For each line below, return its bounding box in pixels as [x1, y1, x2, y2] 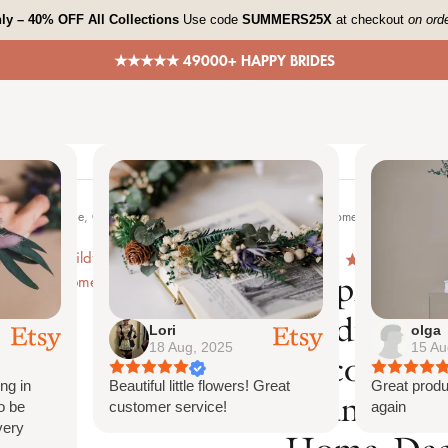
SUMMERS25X [242, 12, 336, 28]
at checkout [336, 12, 408, 28]
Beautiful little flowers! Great [108, 376, 290, 394]
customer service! [108, 397, 227, 415]
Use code [183, 12, 242, 28]
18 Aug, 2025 [148, 338, 233, 355]
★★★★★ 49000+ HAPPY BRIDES [113, 75, 335, 97]
